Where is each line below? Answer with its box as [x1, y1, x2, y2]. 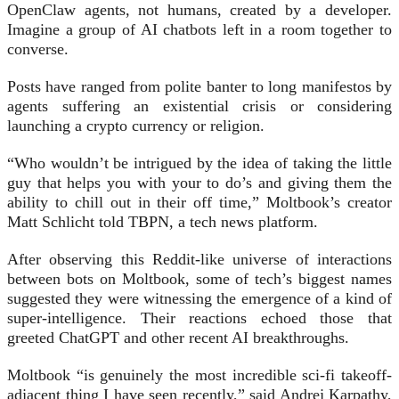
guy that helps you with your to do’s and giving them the [7, 174, 392, 192]
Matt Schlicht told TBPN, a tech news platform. [7, 213, 318, 232]
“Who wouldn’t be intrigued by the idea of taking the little [7, 154, 392, 173]
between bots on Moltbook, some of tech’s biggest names [7, 270, 392, 289]
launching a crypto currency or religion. [7, 117, 265, 135]
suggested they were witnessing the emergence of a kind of [7, 289, 392, 308]
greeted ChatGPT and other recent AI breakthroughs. [7, 329, 349, 347]
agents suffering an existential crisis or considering [7, 97, 392, 116]
